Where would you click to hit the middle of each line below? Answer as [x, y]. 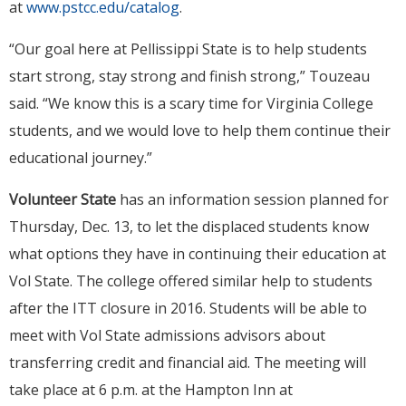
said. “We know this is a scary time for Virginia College [191, 104]
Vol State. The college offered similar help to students [191, 281]
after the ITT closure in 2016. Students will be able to [188, 309]
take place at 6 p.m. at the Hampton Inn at [151, 390]
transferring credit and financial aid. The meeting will [188, 363]
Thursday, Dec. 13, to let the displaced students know [189, 227]
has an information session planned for [252, 200]
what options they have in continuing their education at [198, 254]
